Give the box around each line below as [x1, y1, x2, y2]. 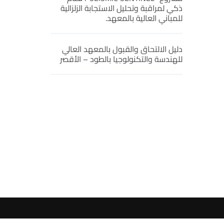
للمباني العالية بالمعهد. [105, 10, 182, 25]
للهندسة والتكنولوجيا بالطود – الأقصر [59, 51, 182, 66]
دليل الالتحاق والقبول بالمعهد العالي [61, 41, 182, 56]
